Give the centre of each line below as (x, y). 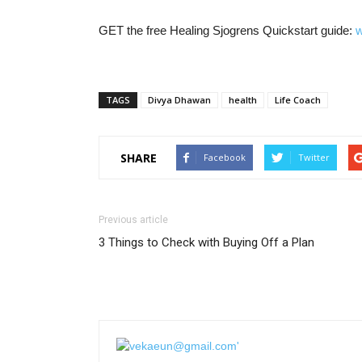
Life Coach (298, 100)
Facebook (225, 157)
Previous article (133, 220)
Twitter (314, 157)
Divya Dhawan (179, 100)
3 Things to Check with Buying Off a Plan (206, 242)
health (243, 100)
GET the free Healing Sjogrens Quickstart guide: (227, 30)
